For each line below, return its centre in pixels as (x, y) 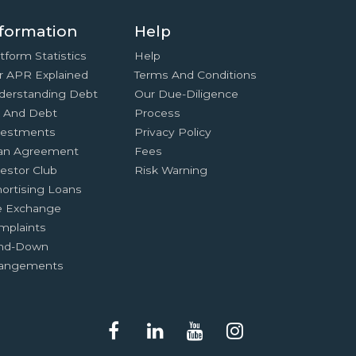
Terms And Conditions (196, 75)
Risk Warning (171, 170)
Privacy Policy (173, 132)
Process (158, 113)
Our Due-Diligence (187, 94)
